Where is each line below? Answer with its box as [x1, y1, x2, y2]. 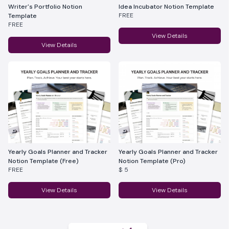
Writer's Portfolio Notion [8, 3, 82, 11]
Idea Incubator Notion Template [119, 3, 214, 11]
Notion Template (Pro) [119, 157, 186, 165]
